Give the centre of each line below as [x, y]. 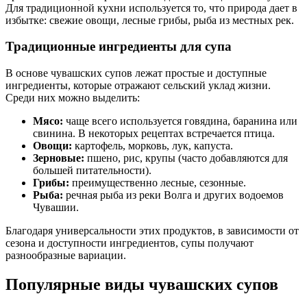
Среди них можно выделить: [73, 98]
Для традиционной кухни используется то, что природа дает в [151, 8]
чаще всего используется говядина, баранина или [180, 121]
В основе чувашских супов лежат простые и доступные [136, 73]
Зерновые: [59, 158]
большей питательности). [92, 171]
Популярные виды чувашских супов [142, 284]
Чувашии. [56, 208]
